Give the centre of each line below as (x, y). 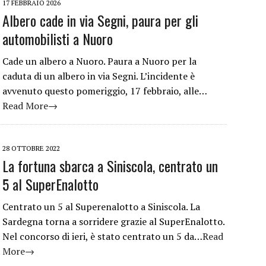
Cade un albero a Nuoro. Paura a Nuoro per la (99, 61)
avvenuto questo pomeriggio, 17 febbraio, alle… (105, 91)
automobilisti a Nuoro (58, 38)
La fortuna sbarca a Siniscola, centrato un (110, 165)
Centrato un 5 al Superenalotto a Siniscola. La (101, 206)
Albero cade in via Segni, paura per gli (100, 20)
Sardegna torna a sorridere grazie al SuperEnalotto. (113, 221)
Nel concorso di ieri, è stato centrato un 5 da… (102, 236)
